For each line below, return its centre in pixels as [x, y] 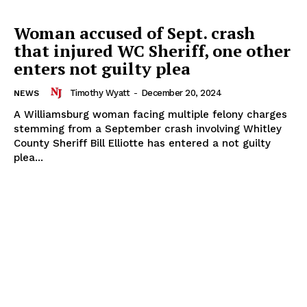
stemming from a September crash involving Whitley [148, 129]
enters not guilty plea [102, 69]
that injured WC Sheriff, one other [152, 51]
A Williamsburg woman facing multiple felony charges [150, 115]
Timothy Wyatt [99, 93]
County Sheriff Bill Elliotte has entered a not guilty [142, 144]
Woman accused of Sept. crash [134, 33]
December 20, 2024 [181, 93]
